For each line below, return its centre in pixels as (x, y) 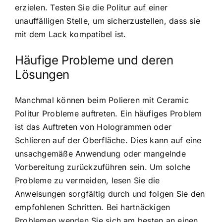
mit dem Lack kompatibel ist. (71, 34)
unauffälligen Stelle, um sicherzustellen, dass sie (108, 21)
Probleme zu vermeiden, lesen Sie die (87, 181)
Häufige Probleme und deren (94, 60)
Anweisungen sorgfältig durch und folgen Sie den (110, 194)
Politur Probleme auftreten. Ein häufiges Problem (109, 114)
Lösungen (42, 74)
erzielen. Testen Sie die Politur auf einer (91, 7)
